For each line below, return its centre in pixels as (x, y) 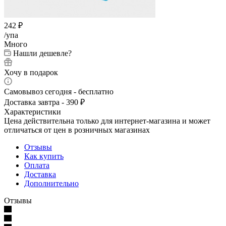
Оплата (37, 165)
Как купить (44, 156)
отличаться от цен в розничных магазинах (77, 130)
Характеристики (33, 111)
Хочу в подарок (31, 72)
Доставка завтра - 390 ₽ (44, 102)
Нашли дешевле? (42, 53)
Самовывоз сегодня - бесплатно (59, 91)
